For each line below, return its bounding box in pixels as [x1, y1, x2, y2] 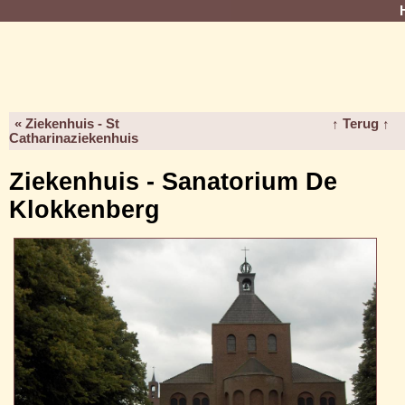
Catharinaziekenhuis [9, 131, 138, 146]
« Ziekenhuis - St [14, 117, 119, 131]
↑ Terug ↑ [331, 117, 390, 131]
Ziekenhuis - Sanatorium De [9, 168, 337, 195]
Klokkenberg [9, 196, 160, 223]
